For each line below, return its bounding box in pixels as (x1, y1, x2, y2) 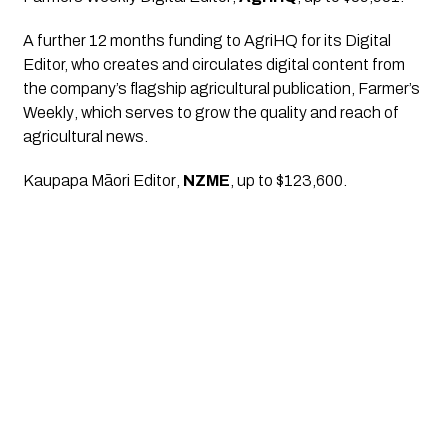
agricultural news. (22, 128, 148, 146)
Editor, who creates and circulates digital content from (22, 56, 405, 74)
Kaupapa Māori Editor (22, 172, 176, 190)
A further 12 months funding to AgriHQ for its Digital (22, 32, 391, 50)
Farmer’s (357, 80, 420, 98)
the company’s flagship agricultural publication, (22, 80, 358, 98)
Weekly (22, 104, 74, 122)
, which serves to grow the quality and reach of (73, 104, 399, 122)
